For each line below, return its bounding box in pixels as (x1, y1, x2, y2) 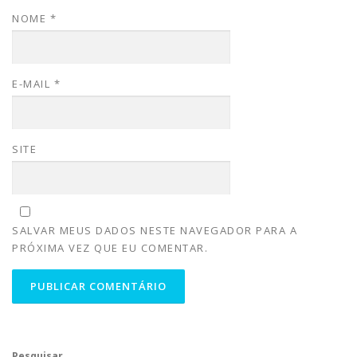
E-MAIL (12, 76, 54, 91)
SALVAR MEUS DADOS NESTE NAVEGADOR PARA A (12, 223, 297, 237)
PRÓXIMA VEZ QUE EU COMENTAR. (12, 241, 208, 255)
